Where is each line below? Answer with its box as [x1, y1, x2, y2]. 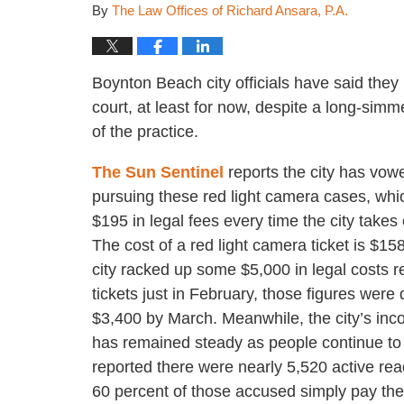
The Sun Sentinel [92, 163, 224, 181]
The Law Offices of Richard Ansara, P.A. [112, 4, 348, 18]
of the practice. [92, 123, 203, 141]
